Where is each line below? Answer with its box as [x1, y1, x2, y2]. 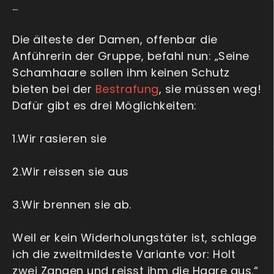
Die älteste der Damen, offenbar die [12, 32, 218, 48]
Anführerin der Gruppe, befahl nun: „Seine [12, 48, 250, 64]
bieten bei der [12, 81, 95, 97]
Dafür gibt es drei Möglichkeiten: [12, 98, 197, 114]
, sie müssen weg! [158, 81, 261, 97]
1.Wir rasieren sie [12, 131, 106, 147]
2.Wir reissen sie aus [12, 164, 129, 180]
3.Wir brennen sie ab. [12, 197, 131, 213]
